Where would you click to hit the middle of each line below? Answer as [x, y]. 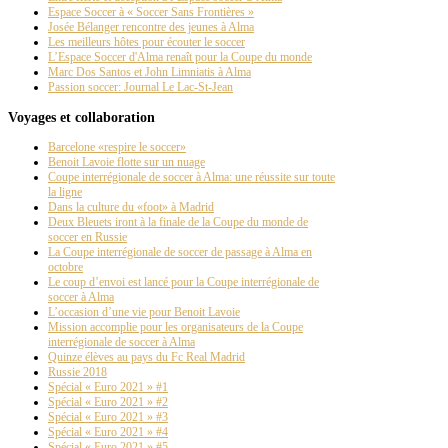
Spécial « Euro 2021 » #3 [108, 417]
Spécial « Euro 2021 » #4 [108, 432]
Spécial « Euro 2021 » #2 [108, 402]
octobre [65, 267]
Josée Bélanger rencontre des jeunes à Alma [151, 27]
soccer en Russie [87, 237]
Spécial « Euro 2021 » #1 [108, 387]
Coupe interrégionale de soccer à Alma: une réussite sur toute [191, 177]
